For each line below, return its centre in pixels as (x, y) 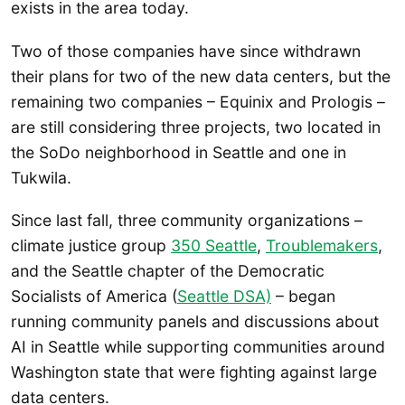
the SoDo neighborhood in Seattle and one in (179, 152)
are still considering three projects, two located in (196, 127)
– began (303, 297)
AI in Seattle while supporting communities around (198, 347)
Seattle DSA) (224, 297)
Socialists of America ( (94, 297)
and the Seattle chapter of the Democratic (168, 271)
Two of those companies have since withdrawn (186, 51)
